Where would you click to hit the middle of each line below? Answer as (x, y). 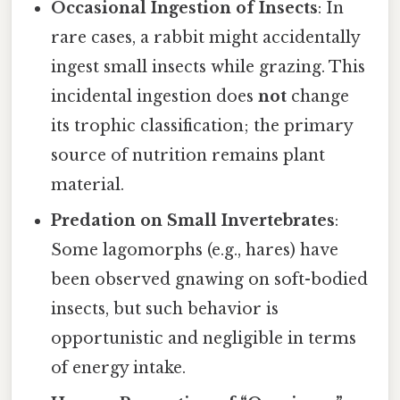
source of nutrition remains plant (188, 155)
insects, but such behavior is (165, 308)
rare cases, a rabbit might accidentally (206, 37)
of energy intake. (119, 367)
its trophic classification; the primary (202, 125)
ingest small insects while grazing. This (208, 67)
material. (88, 184)
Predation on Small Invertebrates (193, 220)
